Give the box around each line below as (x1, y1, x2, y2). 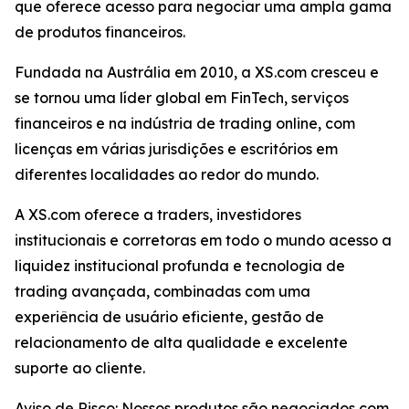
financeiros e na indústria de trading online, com (15, 114, 355, 132)
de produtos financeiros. (15, 23, 185, 41)
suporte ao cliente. (15, 359, 145, 377)
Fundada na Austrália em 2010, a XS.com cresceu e (15, 63, 379, 81)
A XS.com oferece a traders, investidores (15, 205, 301, 224)
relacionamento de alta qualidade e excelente (15, 333, 348, 351)
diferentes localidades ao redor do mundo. (15, 165, 319, 184)
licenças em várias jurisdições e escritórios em (15, 140, 338, 158)
